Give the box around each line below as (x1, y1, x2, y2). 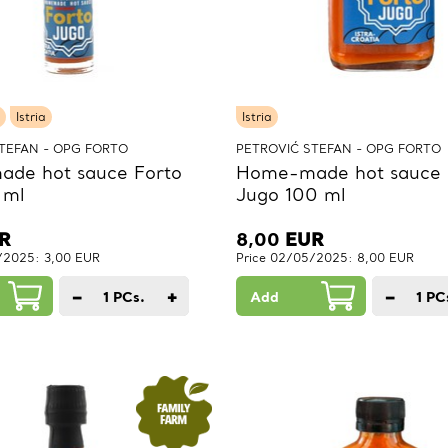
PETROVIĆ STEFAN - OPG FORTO (236, 141, 441, 157)
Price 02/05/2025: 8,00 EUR (236, 250, 414, 266)
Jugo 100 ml (236, 183, 346, 207)
